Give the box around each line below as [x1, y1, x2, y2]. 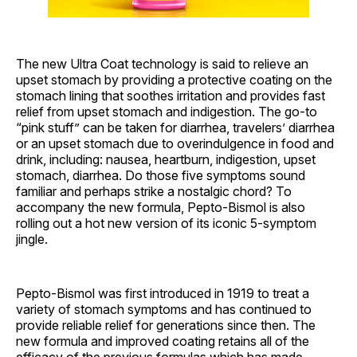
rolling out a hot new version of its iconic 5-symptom [16, 215, 316, 232]
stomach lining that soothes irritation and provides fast [16, 88, 325, 104]
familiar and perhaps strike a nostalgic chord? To [16, 183, 292, 200]
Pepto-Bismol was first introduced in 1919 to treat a [16, 285, 309, 302]
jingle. [16, 231, 48, 248]
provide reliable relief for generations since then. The [16, 317, 316, 334]
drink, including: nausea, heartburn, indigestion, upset [16, 151, 316, 168]
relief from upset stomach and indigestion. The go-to [16, 104, 317, 120]
